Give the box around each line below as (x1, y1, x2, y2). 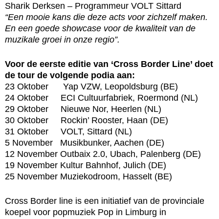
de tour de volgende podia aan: (5, 70, 135, 80)
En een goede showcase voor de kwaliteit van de (5, 23, 196, 33)
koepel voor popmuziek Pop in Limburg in (5, 207, 166, 217)
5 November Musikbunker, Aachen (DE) (5, 137, 164, 148)
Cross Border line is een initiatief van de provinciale (5, 196, 204, 206)
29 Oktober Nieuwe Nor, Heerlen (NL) (5, 104, 161, 114)
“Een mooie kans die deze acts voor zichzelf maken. (5, 12, 208, 22)
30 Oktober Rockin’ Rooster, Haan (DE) (5, 115, 168, 125)
